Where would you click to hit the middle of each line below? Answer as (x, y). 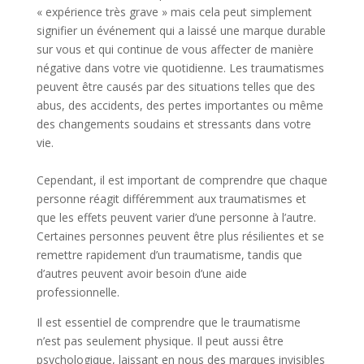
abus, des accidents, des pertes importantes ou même (180, 105)
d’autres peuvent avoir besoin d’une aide (141, 273)
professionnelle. (78, 292)
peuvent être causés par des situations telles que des (175, 87)
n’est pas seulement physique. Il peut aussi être (160, 341)
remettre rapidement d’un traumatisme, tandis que (169, 255)
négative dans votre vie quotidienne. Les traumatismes (180, 68)
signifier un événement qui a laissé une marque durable (181, 30)
